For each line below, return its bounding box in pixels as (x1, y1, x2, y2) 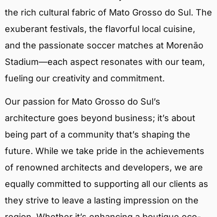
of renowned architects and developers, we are (5, 162, 203, 173)
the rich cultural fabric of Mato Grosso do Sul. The (5, 7, 212, 17)
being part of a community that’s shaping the (5, 129, 190, 140)
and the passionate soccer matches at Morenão (5, 40, 203, 50)
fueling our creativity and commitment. (5, 73, 165, 83)
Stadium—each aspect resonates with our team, (5, 56, 205, 67)
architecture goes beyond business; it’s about (5, 113, 195, 124)
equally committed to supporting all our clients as (5, 179, 208, 189)
